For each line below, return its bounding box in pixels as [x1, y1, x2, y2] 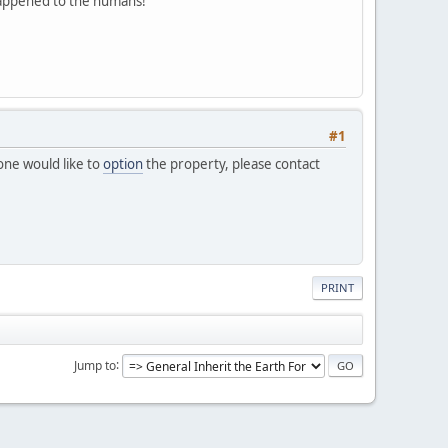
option [103, 154, 143, 173]
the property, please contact [143, 154, 320, 173]
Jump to [74, 356, 116, 374]
